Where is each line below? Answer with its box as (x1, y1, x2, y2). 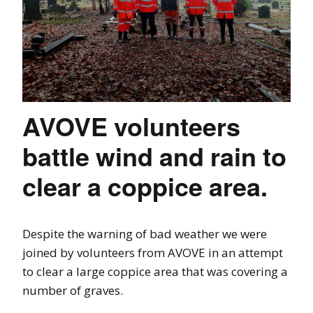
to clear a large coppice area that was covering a (22, 263, 288, 279)
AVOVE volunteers (22, 108, 240, 144)
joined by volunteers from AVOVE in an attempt (22, 245, 283, 261)
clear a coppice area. (22, 168, 268, 204)
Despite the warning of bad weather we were (22, 226, 267, 242)
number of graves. (22, 282, 123, 298)
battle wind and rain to (22, 138, 286, 174)
